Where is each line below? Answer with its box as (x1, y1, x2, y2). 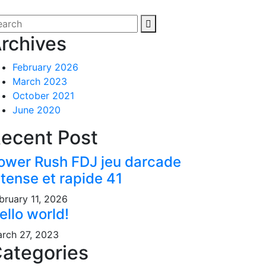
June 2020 (12, 104, 61, 116)
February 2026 (12, 61, 78, 73)
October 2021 (12, 90, 74, 102)
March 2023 (12, 75, 67, 87)
